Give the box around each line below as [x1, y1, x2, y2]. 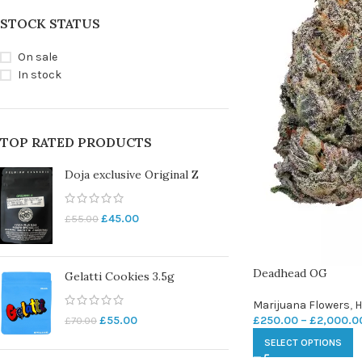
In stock [18, 68, 61, 82]
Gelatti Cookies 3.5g [65, 269, 175, 284]
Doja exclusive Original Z [65, 167, 199, 182]
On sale [18, 50, 57, 64]
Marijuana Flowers [252, 298, 350, 312]
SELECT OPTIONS [263, 337, 342, 348]
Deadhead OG [252, 266, 327, 280]
